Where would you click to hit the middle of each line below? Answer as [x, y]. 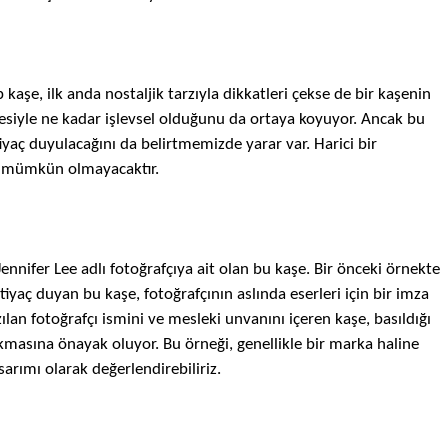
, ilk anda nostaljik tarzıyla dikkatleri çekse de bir [208, 94]
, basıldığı [398, 319]
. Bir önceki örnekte [372, 269]
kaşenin [404, 94]
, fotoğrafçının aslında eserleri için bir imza [282, 294]
